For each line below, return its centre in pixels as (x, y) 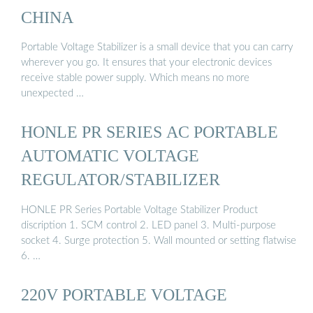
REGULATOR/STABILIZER (121, 180)
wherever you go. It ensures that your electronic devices (146, 63)
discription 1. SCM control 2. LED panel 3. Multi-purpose (148, 225)
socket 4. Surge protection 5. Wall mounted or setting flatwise (159, 240)
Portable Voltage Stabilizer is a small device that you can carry (157, 48)
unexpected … (52, 94)
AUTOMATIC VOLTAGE (110, 156)
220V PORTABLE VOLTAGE (124, 295)
